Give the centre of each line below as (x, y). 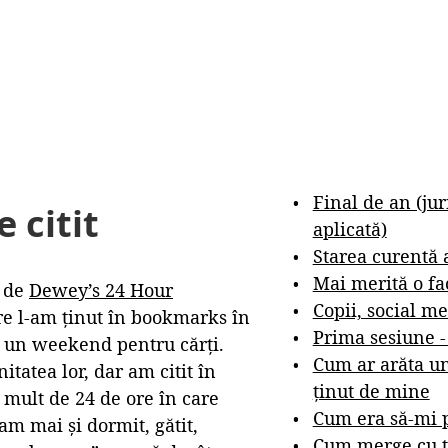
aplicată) (349, 229)
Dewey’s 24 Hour (101, 289)
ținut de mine (371, 391)
